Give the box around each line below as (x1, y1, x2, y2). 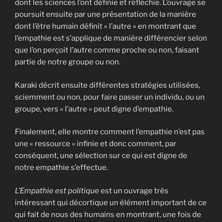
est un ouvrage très (99, 186, 168, 195)
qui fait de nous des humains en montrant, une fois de (15, 210, 201, 219)
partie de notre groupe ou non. (15, 57, 120, 67)
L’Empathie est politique (15, 186, 99, 195)
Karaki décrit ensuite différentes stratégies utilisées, (15, 80, 200, 90)
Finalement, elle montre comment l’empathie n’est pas (15, 127, 205, 137)
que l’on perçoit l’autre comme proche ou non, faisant (15, 46, 199, 55)
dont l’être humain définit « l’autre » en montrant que (15, 22, 196, 31)
